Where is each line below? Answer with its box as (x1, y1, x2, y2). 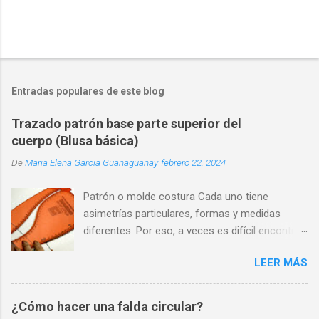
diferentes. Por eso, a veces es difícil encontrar (83, 224, 305, 238)
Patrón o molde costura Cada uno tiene (83, 190, 269, 204)
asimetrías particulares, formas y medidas (83, 207, 281, 221)
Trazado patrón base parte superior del (11, 116, 241, 132)
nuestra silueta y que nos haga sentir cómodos (83, 258, 305, 272)
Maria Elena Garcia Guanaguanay (25, 157, 158, 169)
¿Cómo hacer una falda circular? (11, 299, 203, 315)
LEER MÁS (254, 256, 308, 270)
